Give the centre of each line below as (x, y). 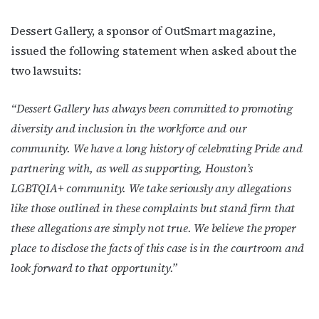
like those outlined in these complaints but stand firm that (153, 208)
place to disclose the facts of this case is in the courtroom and (158, 247)
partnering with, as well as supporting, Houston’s (132, 168)
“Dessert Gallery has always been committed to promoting (152, 108)
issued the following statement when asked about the (154, 50)
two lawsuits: (46, 70)
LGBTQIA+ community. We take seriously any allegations (151, 188)
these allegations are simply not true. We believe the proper (153, 228)
